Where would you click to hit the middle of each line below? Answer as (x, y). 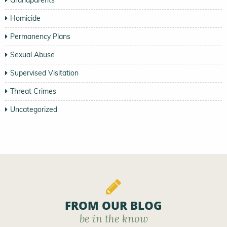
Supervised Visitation (44, 73)
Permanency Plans (40, 37)
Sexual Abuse (32, 55)
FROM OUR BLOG (113, 208)
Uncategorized (34, 110)
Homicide (25, 18)
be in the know (113, 219)
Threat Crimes (33, 91)
